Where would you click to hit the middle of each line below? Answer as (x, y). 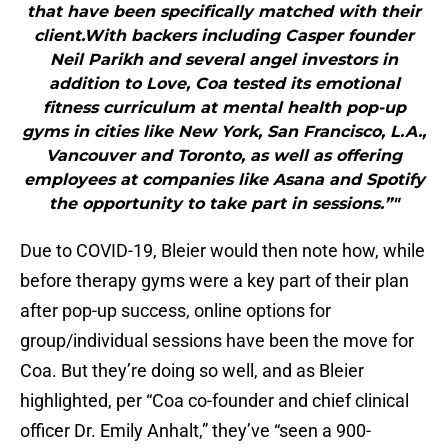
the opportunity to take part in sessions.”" (224, 204)
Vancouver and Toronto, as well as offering (224, 156)
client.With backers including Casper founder (224, 36)
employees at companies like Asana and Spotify (224, 180)
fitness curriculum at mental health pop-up (224, 108)
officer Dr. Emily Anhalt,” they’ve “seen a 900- (195, 431)
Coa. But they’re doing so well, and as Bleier (192, 371)
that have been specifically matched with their (224, 12)
